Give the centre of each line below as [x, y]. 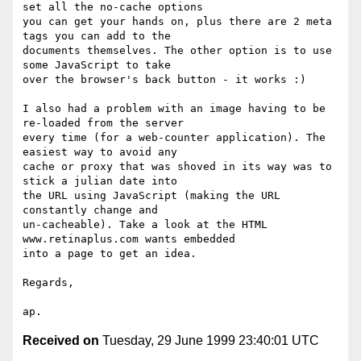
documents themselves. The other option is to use [177, 51]
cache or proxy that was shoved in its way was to [177, 167]
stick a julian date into [100, 181]
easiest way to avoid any [100, 152]
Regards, [48, 283]
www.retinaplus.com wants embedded [129, 239]
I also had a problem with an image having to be [174, 109]
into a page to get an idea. [110, 254]
